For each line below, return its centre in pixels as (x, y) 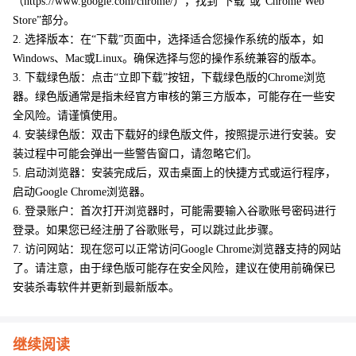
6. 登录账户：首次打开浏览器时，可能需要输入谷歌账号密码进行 (174, 211)
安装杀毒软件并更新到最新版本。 (96, 288)
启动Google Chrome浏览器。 (82, 192)
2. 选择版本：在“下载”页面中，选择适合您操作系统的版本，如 (168, 40)
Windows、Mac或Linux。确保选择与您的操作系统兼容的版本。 (168, 59)
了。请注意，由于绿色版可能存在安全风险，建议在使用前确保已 (174, 269)
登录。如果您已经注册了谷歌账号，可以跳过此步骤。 (146, 230)
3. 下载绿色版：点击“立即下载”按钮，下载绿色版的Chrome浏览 (169, 78)
